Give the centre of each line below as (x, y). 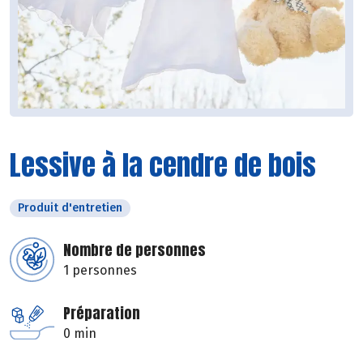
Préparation (102, 313)
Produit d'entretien (70, 207)
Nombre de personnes (135, 250)
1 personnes (100, 270)
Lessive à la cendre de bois (163, 164)
